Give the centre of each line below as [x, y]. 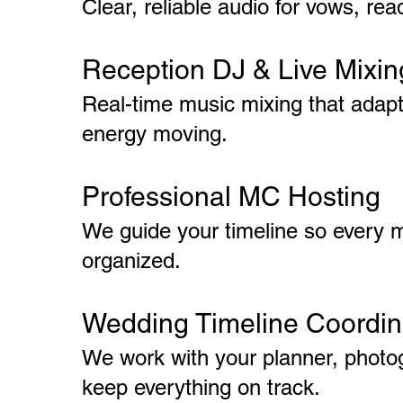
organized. [132, 260]
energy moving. [155, 134]
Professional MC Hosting [232, 197]
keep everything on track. [201, 387]
